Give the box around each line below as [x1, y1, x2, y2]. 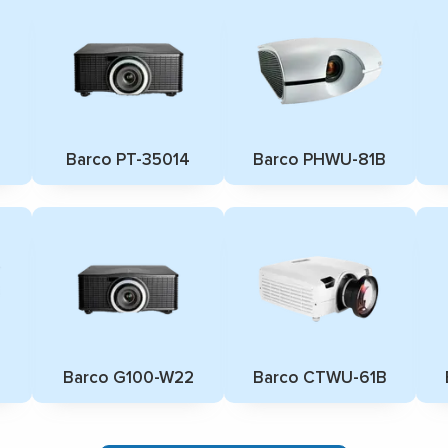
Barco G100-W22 [62, 366, 194, 388]
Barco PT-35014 [66, 148, 191, 170]
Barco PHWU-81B [253, 148, 387, 170]
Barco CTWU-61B [252, 366, 387, 388]
